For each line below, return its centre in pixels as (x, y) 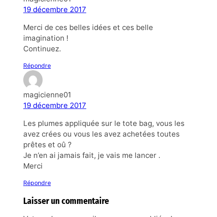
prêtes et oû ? (47, 145)
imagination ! (46, 38)
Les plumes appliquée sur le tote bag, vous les (104, 124)
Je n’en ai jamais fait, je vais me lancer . (92, 155)
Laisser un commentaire (66, 201)
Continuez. (42, 49)
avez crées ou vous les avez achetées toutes (101, 134)
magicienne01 (47, 95)
